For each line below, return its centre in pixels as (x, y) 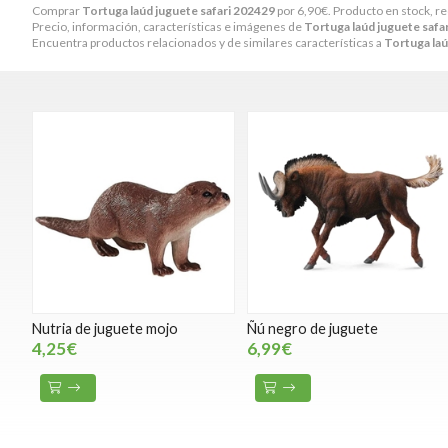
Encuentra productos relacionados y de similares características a (208, 42)
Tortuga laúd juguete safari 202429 (178, 10)
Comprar (57, 10)
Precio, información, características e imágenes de (168, 26)
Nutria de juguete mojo (105, 329)
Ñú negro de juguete (313, 329)
